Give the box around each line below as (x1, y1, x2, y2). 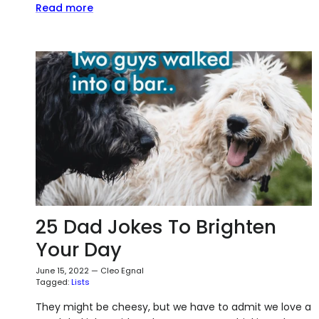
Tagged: (36, 276, 69, 288)
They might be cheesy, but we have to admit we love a (36, 300, 311, 315)
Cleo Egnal (100, 265, 144, 277)
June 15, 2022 (36, 265, 89, 277)
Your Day (36, 236, 122, 263)
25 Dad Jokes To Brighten (36, 214, 276, 241)
